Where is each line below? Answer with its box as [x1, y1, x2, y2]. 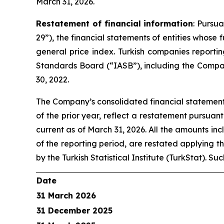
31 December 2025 [36, 205, 112, 215]
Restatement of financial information [36, 18, 193, 28]
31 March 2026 [36, 190, 96, 200]
